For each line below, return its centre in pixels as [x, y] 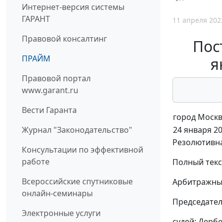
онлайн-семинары [57, 194]
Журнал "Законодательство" [77, 130]
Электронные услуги [61, 213]
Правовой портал [56, 79]
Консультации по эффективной [83, 150]
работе [36, 162]
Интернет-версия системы [73, 7]
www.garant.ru [50, 90]
